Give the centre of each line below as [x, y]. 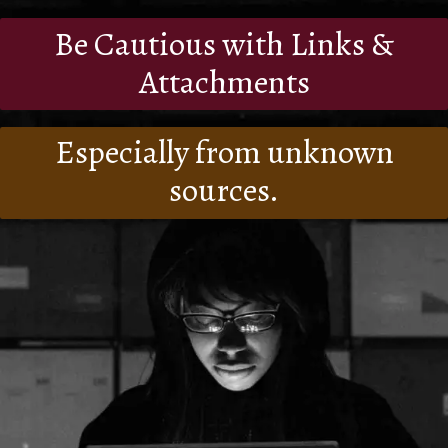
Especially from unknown [224, 152]
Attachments [224, 82]
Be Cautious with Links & [224, 44]
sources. [224, 190]
